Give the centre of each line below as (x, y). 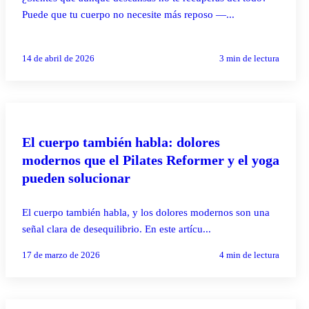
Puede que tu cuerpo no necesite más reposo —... (128, 14)
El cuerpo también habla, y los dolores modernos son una (146, 212)
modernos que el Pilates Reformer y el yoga (151, 160)
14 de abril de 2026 (58, 58)
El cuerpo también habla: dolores (121, 142)
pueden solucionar (76, 178)
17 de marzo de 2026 (61, 255)
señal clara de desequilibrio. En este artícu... (117, 229)
